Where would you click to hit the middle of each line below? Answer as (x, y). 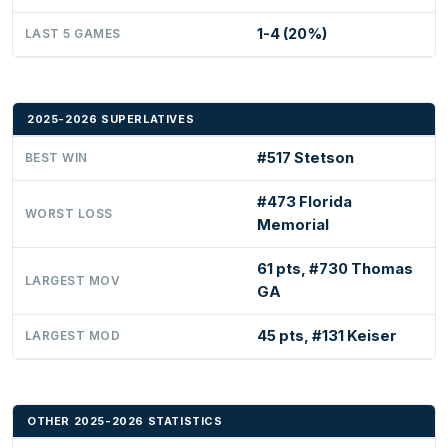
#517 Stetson (305, 157)
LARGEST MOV (73, 280)
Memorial (293, 224)
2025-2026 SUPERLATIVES (111, 118)
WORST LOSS (69, 213)
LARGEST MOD (73, 335)
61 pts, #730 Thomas (335, 268)
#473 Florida (304, 201)
